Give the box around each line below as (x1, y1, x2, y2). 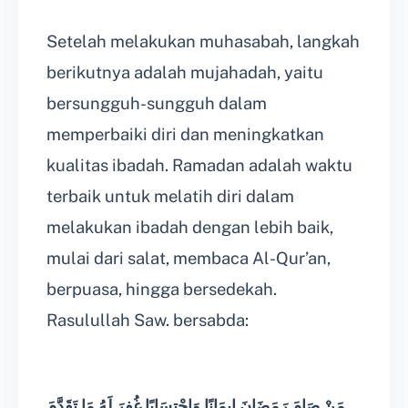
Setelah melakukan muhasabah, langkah (46, 32, 360, 52)
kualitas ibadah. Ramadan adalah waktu (46, 156, 352, 176)
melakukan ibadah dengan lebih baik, (46, 218, 333, 238)
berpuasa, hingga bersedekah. (46, 280, 277, 300)
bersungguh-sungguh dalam (46, 94, 267, 114)
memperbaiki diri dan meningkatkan (46, 125, 324, 145)
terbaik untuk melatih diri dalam (46, 187, 294, 207)
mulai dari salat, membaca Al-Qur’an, (46, 249, 331, 269)
